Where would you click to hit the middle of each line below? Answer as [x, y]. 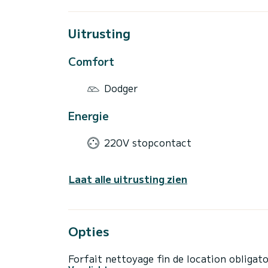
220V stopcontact [148, 143]
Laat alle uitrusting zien [128, 179]
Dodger [121, 88]
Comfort [91, 61]
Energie [89, 115]
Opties [89, 232]
